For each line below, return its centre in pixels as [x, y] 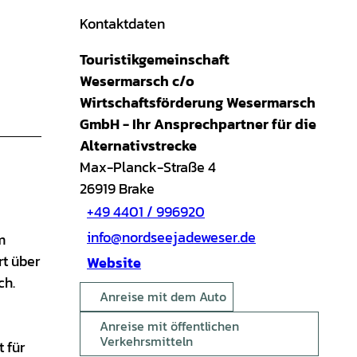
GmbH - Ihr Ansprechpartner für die [198, 124]
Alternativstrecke [138, 145]
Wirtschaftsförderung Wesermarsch [198, 102]
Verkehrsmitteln [146, 341]
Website [114, 263]
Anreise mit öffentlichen [169, 326]
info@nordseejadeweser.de [171, 237]
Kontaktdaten [122, 23]
